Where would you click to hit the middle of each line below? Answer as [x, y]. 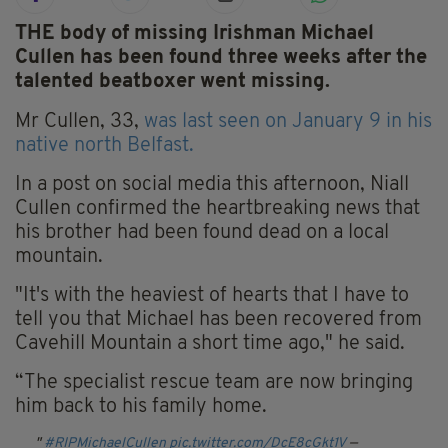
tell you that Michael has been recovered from [218, 320]
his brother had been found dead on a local [202, 233]
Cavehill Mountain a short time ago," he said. [210, 344]
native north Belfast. [104, 146]
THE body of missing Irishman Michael [194, 34]
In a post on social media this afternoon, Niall [212, 185]
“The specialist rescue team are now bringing [214, 383]
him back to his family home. [141, 407]
